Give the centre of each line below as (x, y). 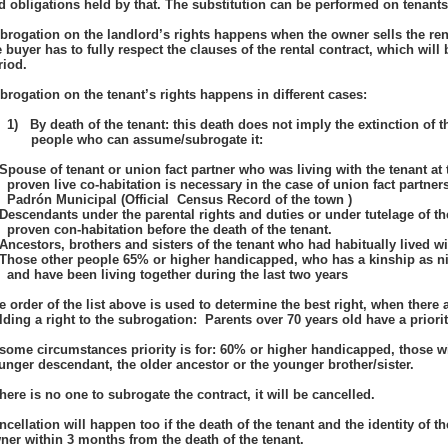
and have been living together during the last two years (177, 274)
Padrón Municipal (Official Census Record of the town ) (181, 199)
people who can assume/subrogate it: (146, 139)
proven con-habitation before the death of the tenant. (171, 229)
